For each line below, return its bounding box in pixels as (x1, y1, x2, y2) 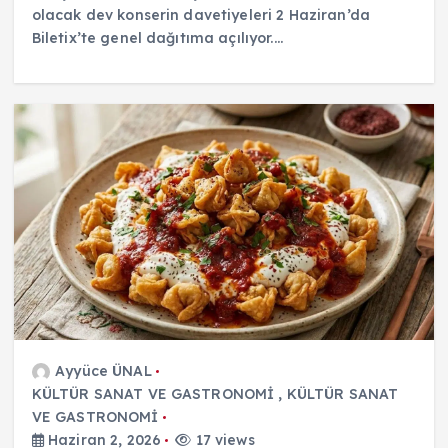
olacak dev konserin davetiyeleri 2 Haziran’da (31, 5, 371, 24)
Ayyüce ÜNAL (55, 361, 152, 380)
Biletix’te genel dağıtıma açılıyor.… (31, 28, 283, 47)
